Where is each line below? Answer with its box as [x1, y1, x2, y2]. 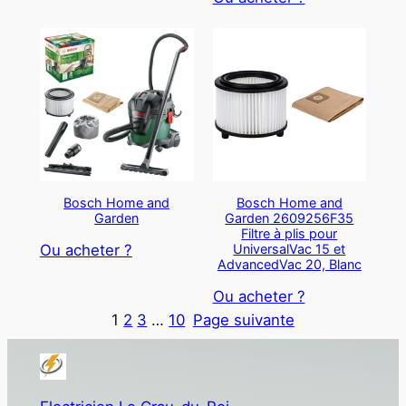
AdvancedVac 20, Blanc [217, 256, 362, 272]
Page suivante [192, 311, 295, 330]
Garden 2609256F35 [225, 209, 354, 226]
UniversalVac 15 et [233, 240, 346, 256]
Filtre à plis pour [241, 225, 338, 241]
